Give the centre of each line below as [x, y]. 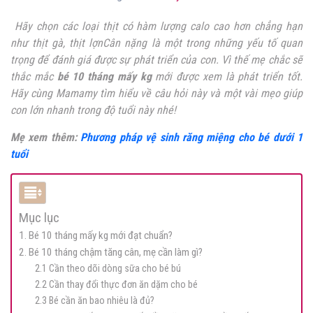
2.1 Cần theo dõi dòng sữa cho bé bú [108, 269]
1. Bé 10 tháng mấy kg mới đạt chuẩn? [96, 236]
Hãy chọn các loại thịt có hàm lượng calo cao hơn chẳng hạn [156, 27]
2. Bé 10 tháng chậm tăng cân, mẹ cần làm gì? [111, 253]
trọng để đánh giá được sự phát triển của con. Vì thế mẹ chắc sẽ [156, 60]
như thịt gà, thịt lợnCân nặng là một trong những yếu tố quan [156, 43]
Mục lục [39, 218]
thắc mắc [34, 77]
